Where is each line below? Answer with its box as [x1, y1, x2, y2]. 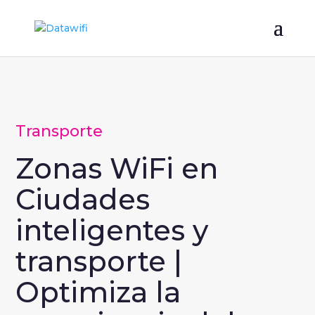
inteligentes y [15, 213, 209, 248]
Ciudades [15, 182, 150, 217]
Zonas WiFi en [15, 151, 219, 186]
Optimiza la [15, 275, 181, 310]
